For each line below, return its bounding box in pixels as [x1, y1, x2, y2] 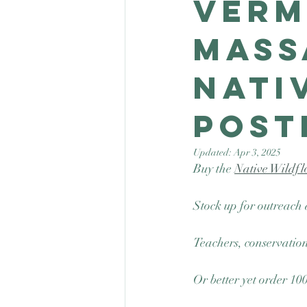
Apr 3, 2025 [234, 147, 281, 158]
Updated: [193, 147, 234, 158]
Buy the [193, 161, 234, 176]
